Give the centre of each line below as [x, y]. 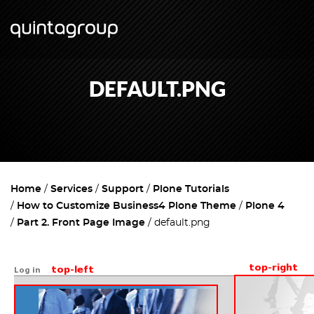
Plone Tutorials [191, 189]
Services [71, 189]
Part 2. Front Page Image [81, 223]
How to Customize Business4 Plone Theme [127, 206]
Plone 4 [265, 206]
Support [123, 189]
